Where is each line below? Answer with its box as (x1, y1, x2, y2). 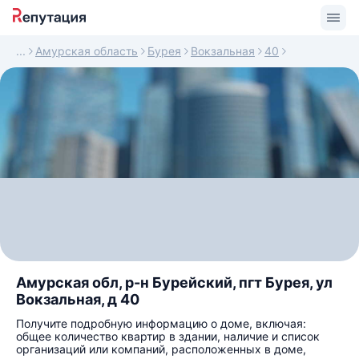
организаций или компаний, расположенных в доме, (16, 342, 306, 356)
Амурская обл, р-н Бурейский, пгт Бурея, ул (16, 274, 333, 291)
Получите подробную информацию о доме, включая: (16, 317, 306, 330)
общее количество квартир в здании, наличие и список (16, 329, 320, 343)
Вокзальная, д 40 (16, 291, 139, 308)
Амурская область (35, 44, 138, 58)
